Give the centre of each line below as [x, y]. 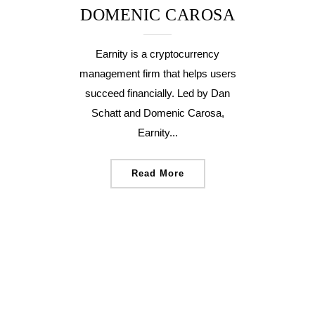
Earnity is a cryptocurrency [157, 54]
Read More [157, 173]
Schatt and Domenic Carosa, [157, 113]
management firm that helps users [157, 73]
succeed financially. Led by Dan [157, 93]
